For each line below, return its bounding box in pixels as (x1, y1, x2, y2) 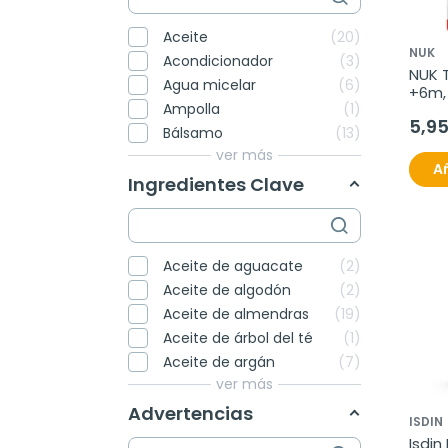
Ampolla (163, 98, 220, 119)
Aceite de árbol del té (163, 327, 313, 348)
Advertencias (128, 400, 253, 426)
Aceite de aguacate (163, 255, 303, 276)
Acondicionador (163, 50, 273, 71)
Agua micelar (163, 74, 256, 95)
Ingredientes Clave (128, 171, 304, 197)
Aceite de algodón (163, 279, 291, 300)
